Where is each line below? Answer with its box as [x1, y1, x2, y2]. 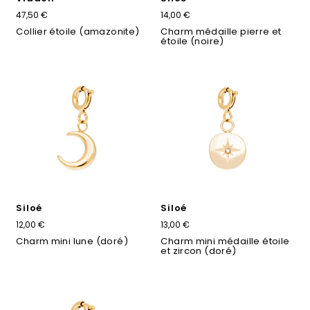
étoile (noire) [161, 35, 224, 48]
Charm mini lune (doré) [16, 234, 128, 248]
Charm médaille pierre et [161, 25, 282, 39]
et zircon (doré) [161, 244, 237, 257]
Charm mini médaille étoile [161, 234, 290, 248]
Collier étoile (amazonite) [16, 25, 140, 39]
